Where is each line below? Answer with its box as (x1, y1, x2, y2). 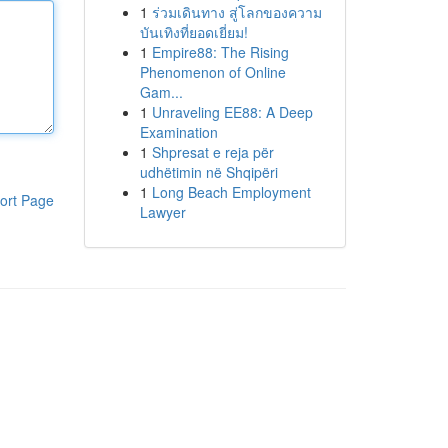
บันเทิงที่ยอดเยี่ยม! (139, 22, 248, 42)
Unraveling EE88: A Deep (151, 102, 313, 122)
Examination (139, 122, 218, 142)
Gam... (139, 82, 183, 102)
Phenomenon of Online (139, 62, 286, 82)
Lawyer (139, 202, 186, 222)
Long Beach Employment (151, 182, 311, 202)
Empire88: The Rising (151, 42, 289, 62)
